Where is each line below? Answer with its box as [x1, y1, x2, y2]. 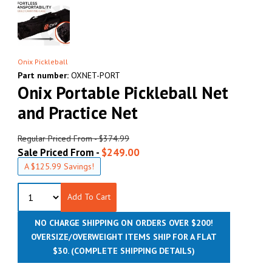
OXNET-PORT [69, 69, 120, 81]
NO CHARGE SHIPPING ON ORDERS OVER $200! [35, 217, 213, 229]
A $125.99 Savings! [24, 160, 94, 172]
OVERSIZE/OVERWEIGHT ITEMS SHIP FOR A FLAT [31, 231, 217, 243]
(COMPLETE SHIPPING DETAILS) [71, 245, 195, 257]
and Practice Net [18, 101, 138, 124]
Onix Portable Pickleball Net [18, 81, 228, 104]
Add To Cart [67, 191, 110, 203]
